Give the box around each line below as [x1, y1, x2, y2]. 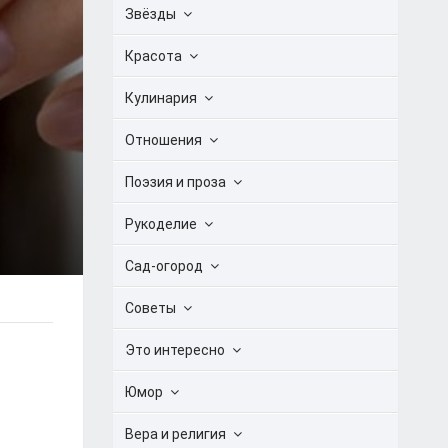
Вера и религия [125, 426, 226, 442]
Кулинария [125, 90, 197, 106]
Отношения [125, 132, 202, 148]
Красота [125, 48, 182, 64]
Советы [125, 300, 176, 316]
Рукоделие [125, 216, 197, 232]
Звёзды [125, 6, 176, 22]
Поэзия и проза [125, 174, 226, 190]
